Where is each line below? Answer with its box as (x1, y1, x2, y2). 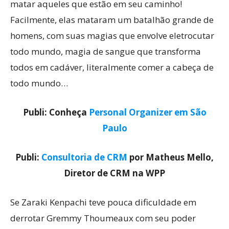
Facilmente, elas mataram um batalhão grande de (10, 14, 214, 26)
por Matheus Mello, (127, 151, 214, 163)
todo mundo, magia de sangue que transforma (10, 45, 201, 57)
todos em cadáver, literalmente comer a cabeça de (10, 61, 214, 73)
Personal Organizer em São (88, 106, 207, 118)
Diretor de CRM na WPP (64, 167, 165, 179)
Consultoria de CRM (41, 151, 127, 163)
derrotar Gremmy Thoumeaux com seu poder (10, 212, 196, 224)
